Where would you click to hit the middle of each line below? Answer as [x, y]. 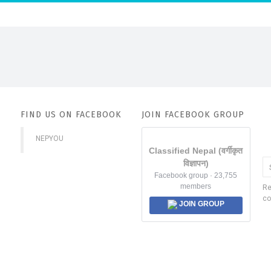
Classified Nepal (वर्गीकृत [196, 151]
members [196, 186]
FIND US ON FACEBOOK [71, 115]
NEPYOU [49, 139]
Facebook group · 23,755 [196, 175]
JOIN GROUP [201, 204]
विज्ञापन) [196, 163]
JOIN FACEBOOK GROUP [193, 115]
